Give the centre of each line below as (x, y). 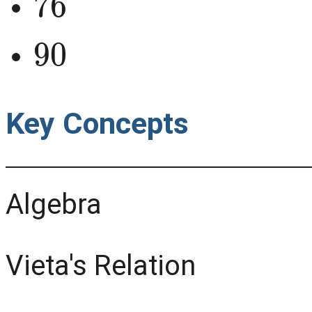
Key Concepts (97, 123)
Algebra (54, 204)
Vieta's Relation (101, 265)
